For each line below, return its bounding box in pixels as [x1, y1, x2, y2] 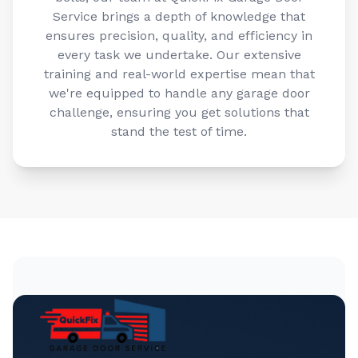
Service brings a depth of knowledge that [53, 9, 305, 25]
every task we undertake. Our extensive [57, 47, 301, 63]
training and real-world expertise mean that [43, 66, 315, 82]
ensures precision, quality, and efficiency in [46, 28, 312, 44]
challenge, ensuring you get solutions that [49, 105, 309, 121]
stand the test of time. [111, 124, 247, 140]
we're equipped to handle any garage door [48, 86, 310, 101]
